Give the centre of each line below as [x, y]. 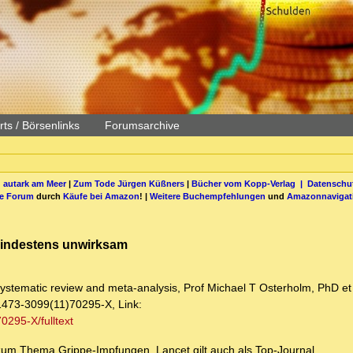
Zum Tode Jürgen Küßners [128, 183]
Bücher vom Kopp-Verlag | [249, 183]
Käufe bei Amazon [101, 196]
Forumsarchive [142, 125]
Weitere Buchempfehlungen [208, 196]
